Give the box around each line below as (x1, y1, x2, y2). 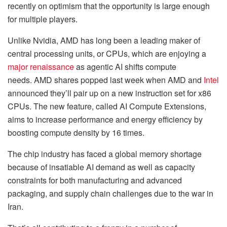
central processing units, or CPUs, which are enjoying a (8, 47, 206, 59)
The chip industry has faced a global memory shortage (8, 147, 202, 160)
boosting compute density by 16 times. (8, 126, 144, 138)
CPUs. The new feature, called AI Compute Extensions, (8, 100, 206, 112)
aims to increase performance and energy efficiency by (8, 113, 203, 125)
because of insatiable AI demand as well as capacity (8, 161, 195, 173)
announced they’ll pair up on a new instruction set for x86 (8, 87, 211, 99)
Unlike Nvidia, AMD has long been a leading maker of (8, 34, 200, 46)
